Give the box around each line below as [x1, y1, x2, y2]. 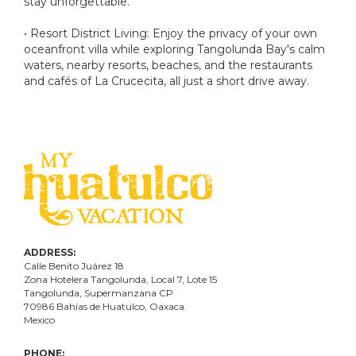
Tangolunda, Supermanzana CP [24, 286, 173, 299]
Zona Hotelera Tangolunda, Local [24, 273, 177, 285]
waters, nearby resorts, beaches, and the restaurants [24, 57, 312, 72]
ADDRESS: [24, 246, 75, 258]
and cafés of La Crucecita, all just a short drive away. [24, 73, 309, 88]
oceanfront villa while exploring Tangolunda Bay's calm [24, 41, 325, 56]
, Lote [182, 273, 209, 285]
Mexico [24, 313, 55, 326]
